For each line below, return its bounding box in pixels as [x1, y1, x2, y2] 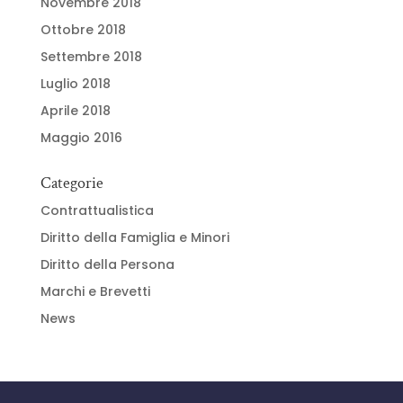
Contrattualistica [40, 201, 154, 220]
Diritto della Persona [40, 255, 175, 274]
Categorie [40, 173, 103, 194]
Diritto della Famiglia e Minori [40, 228, 229, 247]
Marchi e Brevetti [40, 282, 150, 301]
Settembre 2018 [40, 48, 142, 67]
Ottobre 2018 [40, 21, 126, 40]
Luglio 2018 [40, 75, 111, 94]
